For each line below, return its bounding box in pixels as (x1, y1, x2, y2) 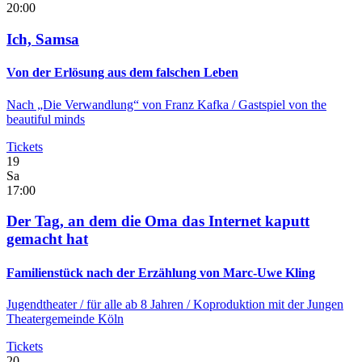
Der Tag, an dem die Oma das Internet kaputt (6, 213, 309, 230)
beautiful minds (6, 112, 85, 126)
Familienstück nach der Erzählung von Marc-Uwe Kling (6, 265, 315, 280)
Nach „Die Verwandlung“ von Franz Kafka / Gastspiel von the (6, 97, 326, 112)
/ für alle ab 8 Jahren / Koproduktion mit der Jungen (80, 297, 343, 311)
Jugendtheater (6, 297, 80, 311)
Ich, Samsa (6, 31, 79, 48)
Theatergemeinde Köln (6, 311, 124, 326)
